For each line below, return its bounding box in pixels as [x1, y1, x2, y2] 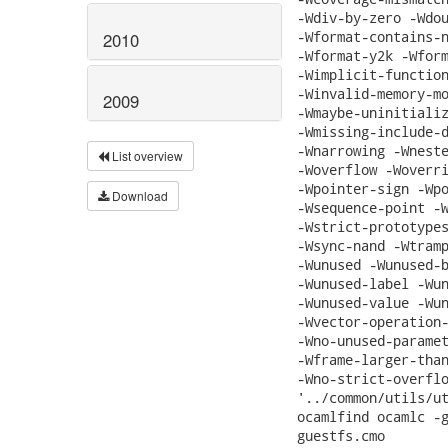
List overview [109, 147, 183, 165]
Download [109, 187, 168, 205]
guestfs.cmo [297, 426, 385, 445]
